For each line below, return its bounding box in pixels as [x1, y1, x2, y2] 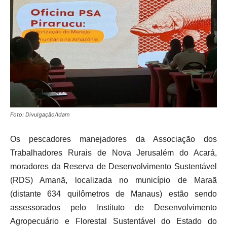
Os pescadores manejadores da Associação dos [10, 135, 217, 144]
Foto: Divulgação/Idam [10, 111, 70, 119]
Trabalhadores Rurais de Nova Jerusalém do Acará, [10, 148, 217, 158]
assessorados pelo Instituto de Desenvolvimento [10, 203, 217, 212]
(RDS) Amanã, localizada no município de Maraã [10, 176, 217, 185]
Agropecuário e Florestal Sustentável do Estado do [10, 217, 217, 226]
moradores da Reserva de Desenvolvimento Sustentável [10, 162, 217, 171]
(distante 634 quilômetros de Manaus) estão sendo [10, 190, 217, 199]
